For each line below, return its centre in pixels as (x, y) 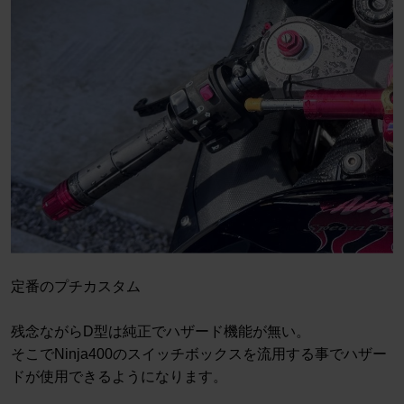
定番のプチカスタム (76, 287)
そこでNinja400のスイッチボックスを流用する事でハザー (199, 354)
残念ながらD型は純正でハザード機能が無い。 (161, 332)
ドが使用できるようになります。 (119, 377)
